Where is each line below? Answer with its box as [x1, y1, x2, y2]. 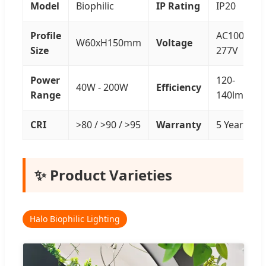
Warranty [156, 118, 201, 132]
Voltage [156, 36, 192, 50]
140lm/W [216, 88, 256, 102]
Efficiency [156, 81, 201, 94]
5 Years [216, 118, 248, 132]
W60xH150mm [76, 36, 141, 50]
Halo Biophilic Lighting [30, 213, 120, 225]
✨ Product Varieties [34, 165, 172, 185]
